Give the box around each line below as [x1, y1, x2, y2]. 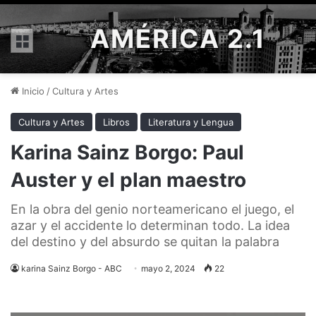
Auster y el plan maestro [11, 168, 246, 192]
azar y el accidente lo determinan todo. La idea [11, 218, 290, 233]
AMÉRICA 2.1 [90, 23, 266, 54]
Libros [103, 116, 130, 128]
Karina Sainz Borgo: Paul [11, 140, 244, 164]
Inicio [19, 85, 44, 97]
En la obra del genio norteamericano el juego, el [11, 202, 294, 217]
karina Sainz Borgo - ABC [21, 263, 122, 274]
